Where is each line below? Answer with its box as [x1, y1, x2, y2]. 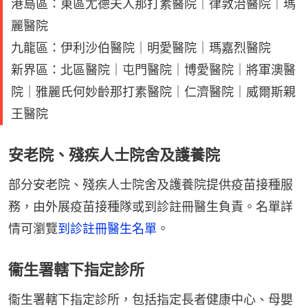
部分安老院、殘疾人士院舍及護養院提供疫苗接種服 [8, 177, 293, 192]
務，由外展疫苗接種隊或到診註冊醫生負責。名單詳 [8, 199, 293, 214]
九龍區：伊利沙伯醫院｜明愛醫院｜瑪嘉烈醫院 [11, 40, 271, 55]
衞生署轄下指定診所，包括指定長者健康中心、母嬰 [8, 291, 293, 307]
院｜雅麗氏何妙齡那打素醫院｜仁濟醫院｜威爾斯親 [11, 84, 296, 99]
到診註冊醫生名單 [58, 221, 157, 236]
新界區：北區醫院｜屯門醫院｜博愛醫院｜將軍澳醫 [11, 62, 296, 77]
